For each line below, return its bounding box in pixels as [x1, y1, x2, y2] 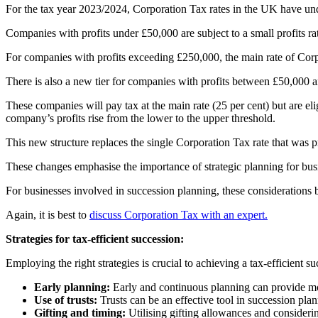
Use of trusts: [34, 293, 97, 306]
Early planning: [34, 280, 110, 293]
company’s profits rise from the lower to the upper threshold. [6, 111, 275, 124]
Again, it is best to [6, 208, 89, 221]
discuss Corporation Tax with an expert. [89, 208, 268, 221]
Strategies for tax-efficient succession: [6, 232, 184, 245]
